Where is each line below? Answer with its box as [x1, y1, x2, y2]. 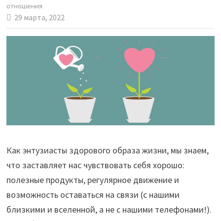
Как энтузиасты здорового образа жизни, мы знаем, [6, 145, 209, 156]
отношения [6, 1, 42, 10]
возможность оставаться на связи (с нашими [6, 189, 180, 201]
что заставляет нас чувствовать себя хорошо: [6, 159, 184, 171]
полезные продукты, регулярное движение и [6, 174, 179, 186]
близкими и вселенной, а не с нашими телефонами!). [6, 204, 212, 216]
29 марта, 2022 [14, 12, 65, 22]
